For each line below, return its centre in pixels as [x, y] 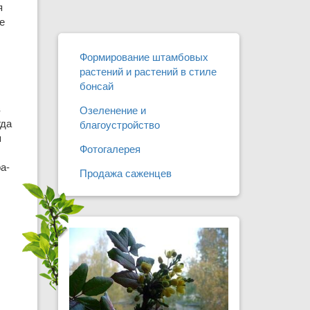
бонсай [96, 85]
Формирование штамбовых [144, 56]
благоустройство [119, 124]
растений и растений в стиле [148, 71]
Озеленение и [112, 110]
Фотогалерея [110, 148]
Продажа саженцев [125, 173]
